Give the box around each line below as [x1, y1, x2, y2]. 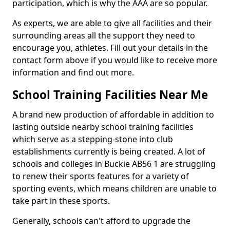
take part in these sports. [12, 195, 110, 206]
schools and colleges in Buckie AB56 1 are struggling [12, 158, 216, 169]
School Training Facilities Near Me [12, 87, 208, 103]
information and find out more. [12, 67, 136, 78]
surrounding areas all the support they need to [12, 30, 195, 41]
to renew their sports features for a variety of [12, 170, 189, 182]
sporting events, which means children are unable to [12, 183, 217, 194]
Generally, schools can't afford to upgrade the [12, 215, 190, 226]
